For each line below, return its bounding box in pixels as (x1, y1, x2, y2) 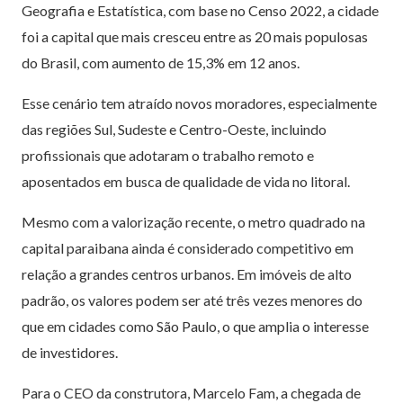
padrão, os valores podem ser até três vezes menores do (22, 291, 363, 309)
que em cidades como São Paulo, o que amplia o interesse (22, 317, 369, 335)
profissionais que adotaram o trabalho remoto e (22, 146, 314, 164)
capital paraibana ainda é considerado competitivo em (22, 238, 354, 256)
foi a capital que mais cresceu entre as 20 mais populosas (22, 27, 368, 45)
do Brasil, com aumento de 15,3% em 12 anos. (22, 53, 300, 71)
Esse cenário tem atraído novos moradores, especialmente (22, 94, 377, 112)
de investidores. (22, 343, 118, 361)
